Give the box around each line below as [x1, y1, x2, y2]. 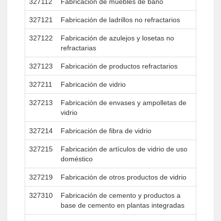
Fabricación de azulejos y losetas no [61, 34, 174, 42]
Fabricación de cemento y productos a [61, 191, 181, 199]
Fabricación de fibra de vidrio [61, 127, 151, 135]
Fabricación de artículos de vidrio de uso [61, 145, 187, 153]
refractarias [61, 44, 96, 52]
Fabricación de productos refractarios [61, 62, 178, 70]
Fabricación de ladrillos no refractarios [61, 16, 180, 24]
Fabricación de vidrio [61, 80, 126, 88]
